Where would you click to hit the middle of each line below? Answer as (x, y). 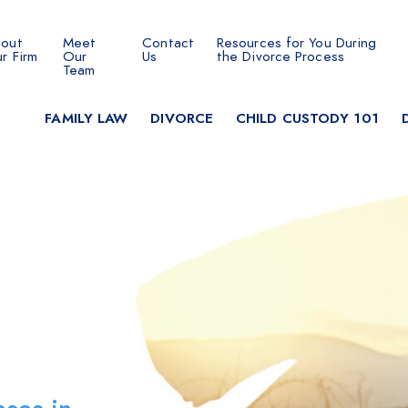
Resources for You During (296, 42)
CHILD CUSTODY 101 (307, 118)
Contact (168, 42)
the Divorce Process (280, 56)
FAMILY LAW (87, 118)
